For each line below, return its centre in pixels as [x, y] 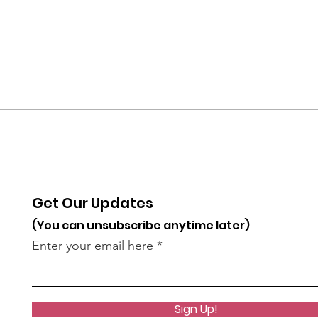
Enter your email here [93, 246]
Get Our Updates [93, 203]
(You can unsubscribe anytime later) [141, 225]
